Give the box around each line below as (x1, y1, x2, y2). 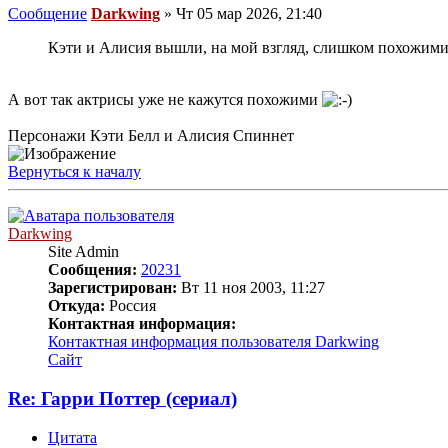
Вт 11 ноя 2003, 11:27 (177, 279, 325, 297)
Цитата (48, 428, 97, 446)
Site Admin (48, 243, 119, 261)
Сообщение (8, 5, 87, 23)
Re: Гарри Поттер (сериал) (8, 388, 237, 409)
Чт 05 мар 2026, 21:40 (176, 5, 322, 23)
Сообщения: (48, 261, 137, 279)
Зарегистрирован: (48, 279, 177, 297)
